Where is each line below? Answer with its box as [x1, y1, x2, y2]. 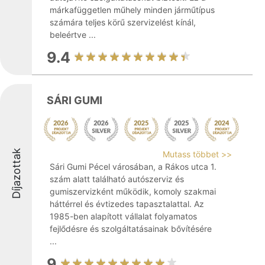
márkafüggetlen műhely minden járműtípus [50, 5, 215, 15]
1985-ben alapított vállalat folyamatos [50, 211, 197, 221]
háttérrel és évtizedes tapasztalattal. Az [50, 199, 204, 209]
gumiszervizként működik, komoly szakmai [50, 186, 216, 196]
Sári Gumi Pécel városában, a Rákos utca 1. [50, 161, 216, 172]
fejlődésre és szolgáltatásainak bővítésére [50, 224, 212, 234]
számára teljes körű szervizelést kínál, [50, 17, 196, 27]
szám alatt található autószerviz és [50, 174, 184, 184]
